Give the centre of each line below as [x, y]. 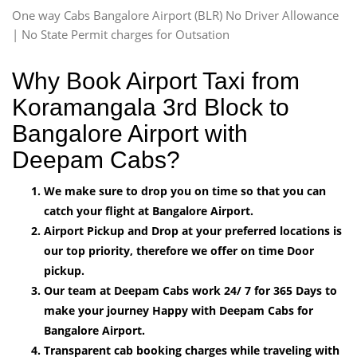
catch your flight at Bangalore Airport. [149, 210]
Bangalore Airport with [130, 133]
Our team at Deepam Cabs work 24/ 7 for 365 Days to [190, 290]
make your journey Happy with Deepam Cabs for [178, 310]
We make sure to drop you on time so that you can [185, 190]
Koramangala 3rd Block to [151, 107]
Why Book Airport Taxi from [156, 80]
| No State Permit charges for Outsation [121, 34]
